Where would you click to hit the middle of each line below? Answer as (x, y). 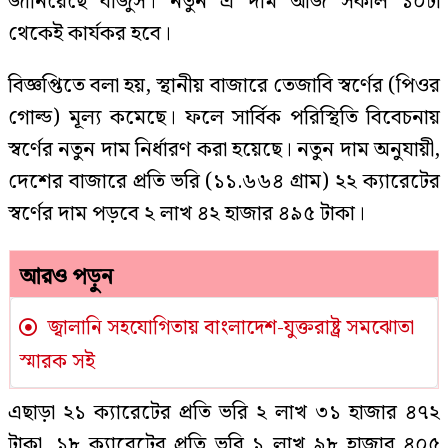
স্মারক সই (57, 362)
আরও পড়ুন (66, 277)
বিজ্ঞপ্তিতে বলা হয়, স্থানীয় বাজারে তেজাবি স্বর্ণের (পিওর (224, 86)
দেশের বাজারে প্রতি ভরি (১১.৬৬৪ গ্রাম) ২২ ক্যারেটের (224, 182)
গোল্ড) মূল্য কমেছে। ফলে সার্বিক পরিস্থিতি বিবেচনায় (224, 118)
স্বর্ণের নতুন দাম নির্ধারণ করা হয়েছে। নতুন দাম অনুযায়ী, (224, 150)
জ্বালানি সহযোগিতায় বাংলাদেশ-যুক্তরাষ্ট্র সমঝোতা (228, 328)
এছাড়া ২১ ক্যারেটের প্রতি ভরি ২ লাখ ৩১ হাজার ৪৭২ (224, 413)
